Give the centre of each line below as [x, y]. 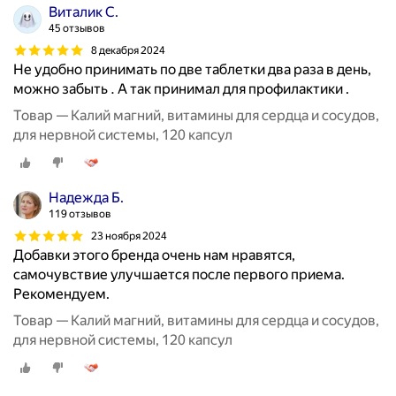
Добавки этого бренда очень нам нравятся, [154, 255]
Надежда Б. [86, 198]
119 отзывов [80, 214]
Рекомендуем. [61, 294]
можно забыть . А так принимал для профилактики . [181, 89]
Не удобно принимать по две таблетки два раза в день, [192, 70]
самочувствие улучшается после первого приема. [179, 275]
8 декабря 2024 [128, 50]
